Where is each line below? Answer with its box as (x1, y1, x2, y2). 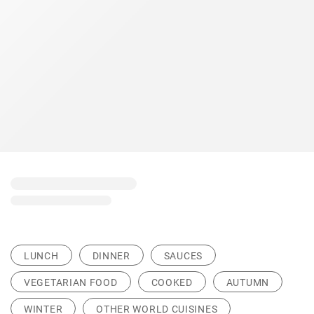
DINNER (92, 250, 130, 262)
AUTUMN (226, 277, 269, 289)
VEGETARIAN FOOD (24, 277, 118, 289)
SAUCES (163, 250, 203, 262)
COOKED (151, 277, 193, 289)
